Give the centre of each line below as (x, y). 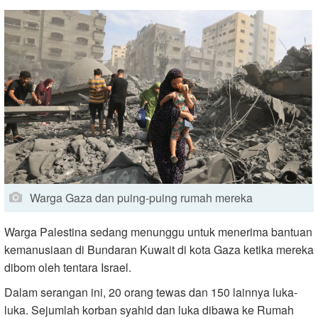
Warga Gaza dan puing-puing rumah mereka (141, 197)
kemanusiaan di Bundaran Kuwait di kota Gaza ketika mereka (159, 249)
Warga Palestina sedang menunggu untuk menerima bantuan (158, 231)
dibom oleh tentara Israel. (68, 267)
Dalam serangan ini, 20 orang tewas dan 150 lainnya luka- (151, 292)
